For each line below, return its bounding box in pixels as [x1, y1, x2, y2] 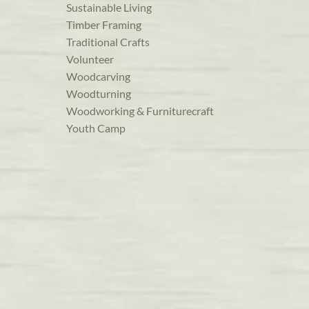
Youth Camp [66, 121, 126, 135]
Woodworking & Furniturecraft [66, 104, 214, 118]
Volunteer [66, 52, 114, 66]
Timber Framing [66, 18, 141, 32]
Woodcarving [66, 70, 130, 83]
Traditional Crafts [66, 35, 150, 49]
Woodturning [66, 87, 131, 101]
